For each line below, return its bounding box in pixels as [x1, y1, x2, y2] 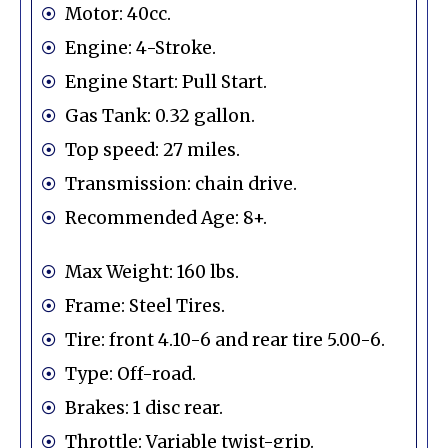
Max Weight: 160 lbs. [64, 260, 239, 283]
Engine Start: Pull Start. [64, 70, 267, 93]
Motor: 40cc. [64, 2, 171, 25]
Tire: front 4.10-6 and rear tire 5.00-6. [64, 328, 385, 351]
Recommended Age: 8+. [64, 206, 267, 229]
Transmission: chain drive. [64, 172, 297, 195]
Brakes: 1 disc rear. [64, 396, 223, 419]
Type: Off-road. [64, 362, 196, 385]
